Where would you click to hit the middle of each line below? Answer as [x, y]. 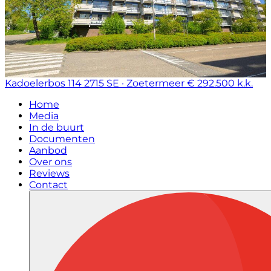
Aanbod [48, 150]
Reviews [49, 173]
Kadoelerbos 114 [43, 83]
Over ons [51, 162]
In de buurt [57, 127]
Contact [48, 185]
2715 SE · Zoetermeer [134, 83]
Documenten [62, 139]
